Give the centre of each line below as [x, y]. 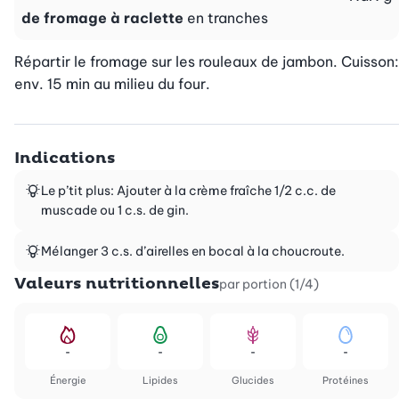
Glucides [253, 381]
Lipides [160, 381]
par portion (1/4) [269, 285]
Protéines [346, 381]
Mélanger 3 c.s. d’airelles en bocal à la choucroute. [193, 252]
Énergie [68, 381]
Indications [65, 159]
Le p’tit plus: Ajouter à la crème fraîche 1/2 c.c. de [188, 191]
